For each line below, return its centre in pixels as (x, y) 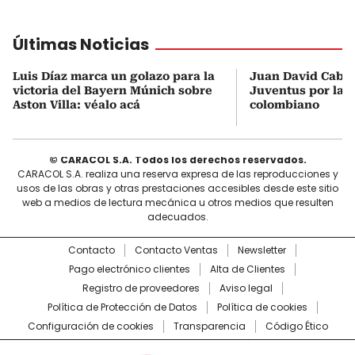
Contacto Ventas (176, 250)
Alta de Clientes (248, 269)
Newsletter (262, 250)
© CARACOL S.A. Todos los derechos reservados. (177, 159)
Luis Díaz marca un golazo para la (114, 76)
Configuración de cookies (90, 326)
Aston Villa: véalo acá (76, 104)
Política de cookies (262, 307)
